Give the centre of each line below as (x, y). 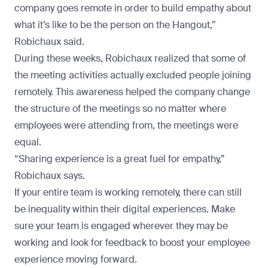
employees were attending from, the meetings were (126, 126)
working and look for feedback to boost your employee (132, 243)
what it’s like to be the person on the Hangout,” (115, 25)
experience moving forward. (76, 260)
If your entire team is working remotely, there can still (128, 193)
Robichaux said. (49, 42)
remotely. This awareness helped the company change (132, 92)
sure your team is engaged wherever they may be (121, 226)
